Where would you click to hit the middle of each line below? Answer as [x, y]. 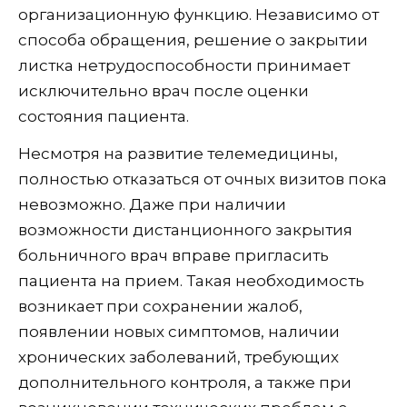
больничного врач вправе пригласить [174, 256]
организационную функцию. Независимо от [199, 15]
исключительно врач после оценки [164, 91]
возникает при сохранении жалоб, [160, 307]
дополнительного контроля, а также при [185, 383]
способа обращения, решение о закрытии [193, 40]
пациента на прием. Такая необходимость [191, 281]
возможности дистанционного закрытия [185, 230]
